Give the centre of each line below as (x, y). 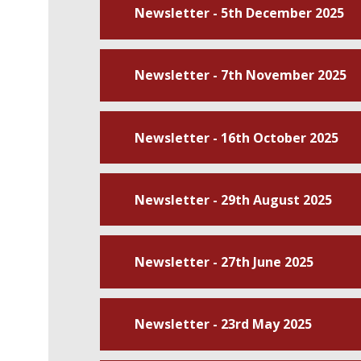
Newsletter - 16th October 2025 (236, 137)
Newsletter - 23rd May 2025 (223, 324)
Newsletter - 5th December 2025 (239, 13)
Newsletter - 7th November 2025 (240, 75)
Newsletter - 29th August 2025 (233, 199)
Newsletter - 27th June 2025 (224, 261)
